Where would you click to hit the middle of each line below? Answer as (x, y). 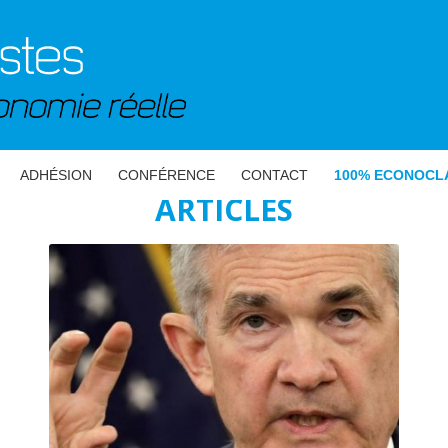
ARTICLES (224, 209)
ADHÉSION (56, 175)
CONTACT (274, 175)
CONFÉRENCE (166, 175)
